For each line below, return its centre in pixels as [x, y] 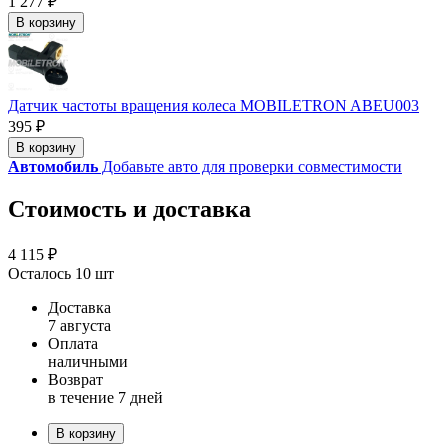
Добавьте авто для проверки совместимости [250, 167]
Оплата [73, 344]
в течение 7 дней [105, 398]
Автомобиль [53, 167]
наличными [88, 362]
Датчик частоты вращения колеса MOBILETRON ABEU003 [213, 106]
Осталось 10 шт [61, 274]
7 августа [79, 326]
